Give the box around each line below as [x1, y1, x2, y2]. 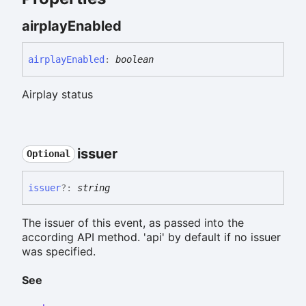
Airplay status [22, 87, 93, 101]
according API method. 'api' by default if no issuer [22, 230, 281, 245]
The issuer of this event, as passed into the [22, 216, 244, 230]
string [77, 182, 110, 194]
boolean [115, 53, 154, 65]
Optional [26, 148, 70, 160]
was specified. [22, 245, 96, 259]
